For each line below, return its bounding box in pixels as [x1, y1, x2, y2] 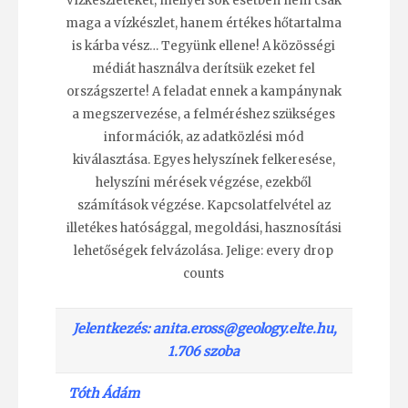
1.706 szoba [168, 342, 240, 360]
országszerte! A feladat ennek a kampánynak [66, 84, 342, 100]
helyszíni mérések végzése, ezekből [96, 175, 312, 191]
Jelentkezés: [73, 320, 154, 337]
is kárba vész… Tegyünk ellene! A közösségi [72, 38, 336, 55]
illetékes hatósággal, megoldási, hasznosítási [66, 220, 342, 237]
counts [183, 266, 225, 282]
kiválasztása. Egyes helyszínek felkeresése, [72, 152, 335, 168]
